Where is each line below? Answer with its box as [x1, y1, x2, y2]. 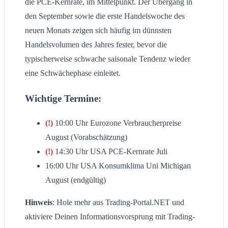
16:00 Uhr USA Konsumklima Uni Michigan [45, 161, 191, 170]
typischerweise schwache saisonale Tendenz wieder [25, 54, 190, 63]
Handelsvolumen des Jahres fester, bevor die [25, 40, 167, 49]
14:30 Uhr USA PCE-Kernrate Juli [53, 147, 167, 156]
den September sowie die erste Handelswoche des [25, 11, 185, 20]
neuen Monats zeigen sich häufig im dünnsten [25, 25, 172, 35]
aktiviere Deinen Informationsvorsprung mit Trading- [25, 212, 195, 221]
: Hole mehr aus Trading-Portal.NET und [52, 198, 184, 207]
